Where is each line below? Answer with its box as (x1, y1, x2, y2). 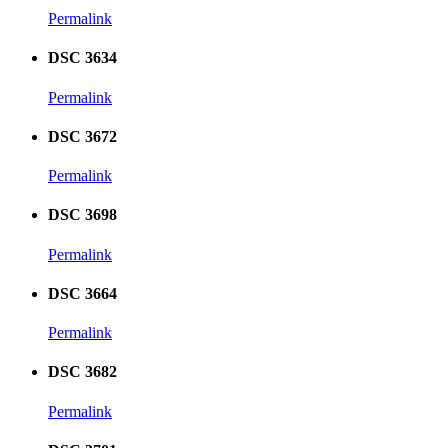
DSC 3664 (48, 284, 117, 302)
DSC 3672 (48, 127, 117, 145)
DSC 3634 (48, 49, 117, 67)
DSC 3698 (48, 206, 117, 224)
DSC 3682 (48, 363, 117, 381)
